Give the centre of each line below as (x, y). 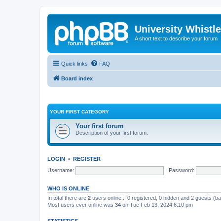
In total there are (68, 198)
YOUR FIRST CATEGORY (79, 112)
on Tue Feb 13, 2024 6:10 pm (157, 205)
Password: (181, 170)
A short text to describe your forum (176, 38)
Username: (61, 170)
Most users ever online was (81, 205)
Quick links (74, 63)
